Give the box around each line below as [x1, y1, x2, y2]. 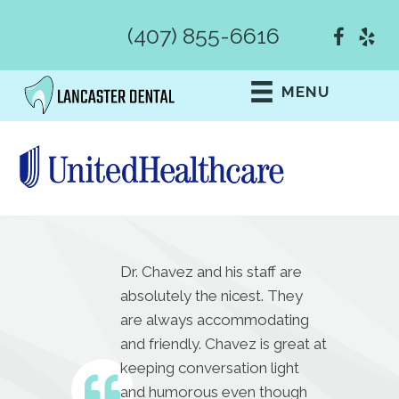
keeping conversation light [120, 359, 300, 378]
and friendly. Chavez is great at [120, 335, 328, 354]
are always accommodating [120, 311, 310, 330]
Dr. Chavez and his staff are [120, 263, 303, 281]
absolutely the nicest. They [120, 287, 304, 305]
